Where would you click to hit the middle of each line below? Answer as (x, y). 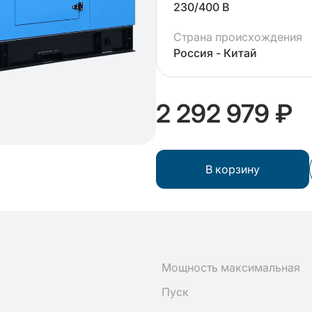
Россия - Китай (215, 53)
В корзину (233, 169)
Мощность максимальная (231, 267)
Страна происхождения (238, 37)
